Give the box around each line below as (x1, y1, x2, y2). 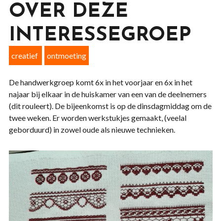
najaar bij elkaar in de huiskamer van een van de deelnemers (8, 89, 207, 99)
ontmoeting (46, 51, 86, 60)
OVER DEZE (8, 2, 128, 22)
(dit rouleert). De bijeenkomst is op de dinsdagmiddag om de (8, 101, 212, 110)
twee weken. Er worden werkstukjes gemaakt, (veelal (8, 113, 186, 122)
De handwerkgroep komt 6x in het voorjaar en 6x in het (8, 77, 192, 87)
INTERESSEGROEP (8, 26, 191, 45)
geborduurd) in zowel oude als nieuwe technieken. (8, 125, 177, 134)
